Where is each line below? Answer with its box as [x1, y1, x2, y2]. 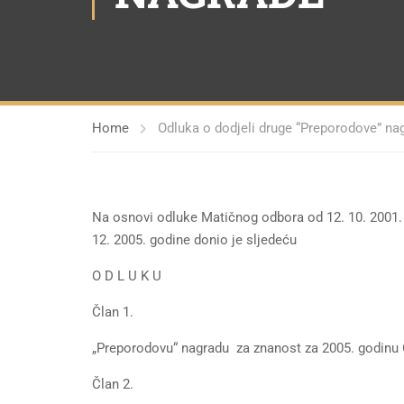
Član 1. [92, 304, 133, 320]
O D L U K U [92, 268, 161, 284]
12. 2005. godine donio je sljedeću [92, 232, 297, 248]
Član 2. [92, 376, 133, 392]
